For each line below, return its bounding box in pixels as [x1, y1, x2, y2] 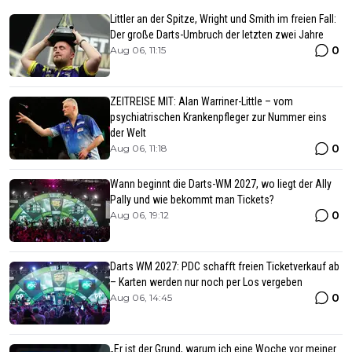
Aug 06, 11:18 [110, 141, 167, 154]
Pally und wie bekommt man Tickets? [110, 192, 274, 206]
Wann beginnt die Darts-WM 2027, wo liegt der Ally [110, 177, 332, 190]
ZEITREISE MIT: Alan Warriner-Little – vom [110, 94, 293, 108]
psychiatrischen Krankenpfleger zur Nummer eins [110, 110, 327, 123]
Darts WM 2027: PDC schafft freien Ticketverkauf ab [110, 259, 339, 273]
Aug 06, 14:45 [110, 291, 172, 303]
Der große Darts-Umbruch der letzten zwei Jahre [110, 27, 324, 41]
